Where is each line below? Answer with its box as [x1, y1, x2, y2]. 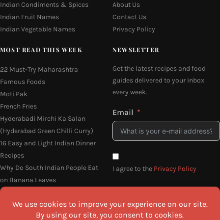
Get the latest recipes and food [112, 64, 206, 73]
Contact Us [112, 12, 146, 21]
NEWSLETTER [112, 45, 159, 54]
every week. [112, 87, 147, 96]
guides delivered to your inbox [112, 76, 204, 84]
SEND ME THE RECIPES [123, 197, 210, 208]
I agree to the [112, 164, 154, 173]
